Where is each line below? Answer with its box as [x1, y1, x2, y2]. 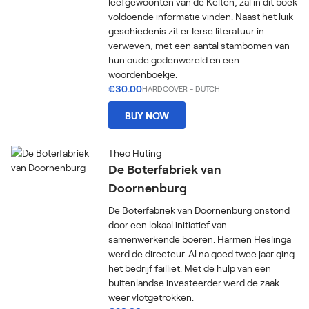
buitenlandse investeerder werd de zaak [108, 277, 280, 288]
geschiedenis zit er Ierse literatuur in [108, 25, 265, 37]
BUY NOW [125, 109, 170, 121]
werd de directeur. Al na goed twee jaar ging [108, 248, 295, 259]
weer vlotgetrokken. [108, 291, 195, 303]
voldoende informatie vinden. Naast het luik [108, 10, 294, 22]
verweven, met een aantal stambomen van [108, 39, 290, 51]
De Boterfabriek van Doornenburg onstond [108, 204, 290, 216]
